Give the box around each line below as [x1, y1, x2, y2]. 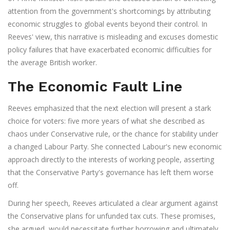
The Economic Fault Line [8, 78, 182, 95]
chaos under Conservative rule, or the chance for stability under [8, 129, 218, 139]
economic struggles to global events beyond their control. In [8, 19, 207, 29]
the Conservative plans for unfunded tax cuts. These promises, [8, 211, 216, 221]
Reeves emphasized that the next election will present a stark [8, 103, 211, 113]
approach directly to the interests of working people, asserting [8, 155, 214, 165]
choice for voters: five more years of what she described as [8, 116, 205, 126]
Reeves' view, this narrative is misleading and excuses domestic [8, 32, 218, 42]
